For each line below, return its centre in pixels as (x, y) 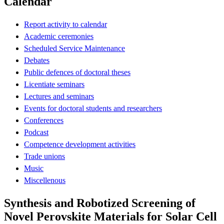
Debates (37, 60)
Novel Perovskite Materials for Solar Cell (110, 216)
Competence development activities (80, 144)
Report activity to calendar (65, 24)
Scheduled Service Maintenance (74, 48)
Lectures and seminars (59, 96)
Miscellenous (45, 180)
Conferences (44, 120)
